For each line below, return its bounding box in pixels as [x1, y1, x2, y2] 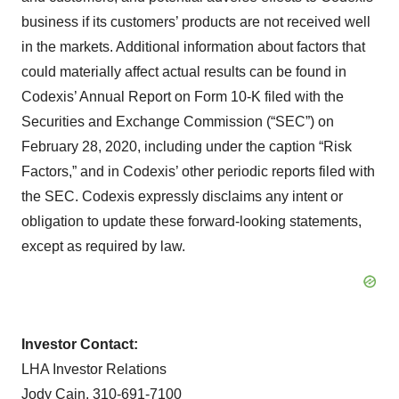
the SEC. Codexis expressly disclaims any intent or [21, 189, 343, 205]
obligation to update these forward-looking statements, [21, 214, 362, 230]
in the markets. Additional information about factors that [21, 39, 365, 55]
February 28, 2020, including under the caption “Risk [21, 139, 352, 155]
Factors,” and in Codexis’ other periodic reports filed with [21, 164, 375, 180]
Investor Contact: [21, 337, 138, 353]
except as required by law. [21, 239, 185, 255]
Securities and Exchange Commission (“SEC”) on [21, 114, 334, 130]
